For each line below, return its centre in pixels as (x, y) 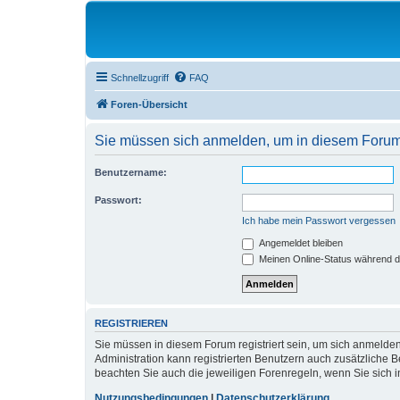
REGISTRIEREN (131, 324)
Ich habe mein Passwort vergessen (319, 221)
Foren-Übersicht (149, 104)
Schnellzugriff (140, 78)
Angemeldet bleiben (300, 243)
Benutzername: (131, 172)
